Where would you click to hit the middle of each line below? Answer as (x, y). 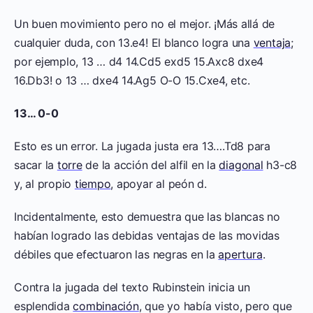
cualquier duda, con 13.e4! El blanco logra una (134, 42)
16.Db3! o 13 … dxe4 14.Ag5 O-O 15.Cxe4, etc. (132, 80)
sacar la (36, 165)
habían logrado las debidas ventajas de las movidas (147, 235)
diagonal (241, 165)
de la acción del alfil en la (151, 165)
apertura (240, 254)
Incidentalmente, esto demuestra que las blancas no (147, 216)
